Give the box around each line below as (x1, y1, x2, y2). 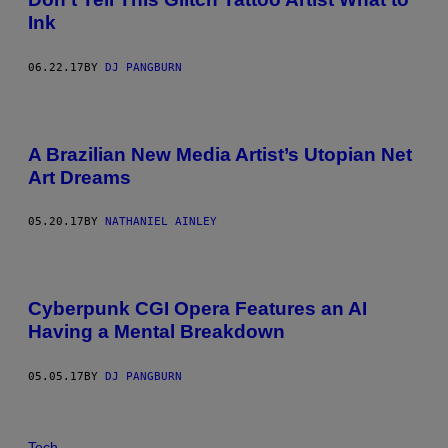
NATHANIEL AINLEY (105, 215, 217, 229)
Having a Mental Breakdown (28, 321, 285, 343)
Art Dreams (28, 166, 131, 188)
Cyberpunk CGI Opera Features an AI (28, 298, 367, 320)
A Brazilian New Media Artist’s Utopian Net (28, 143, 412, 165)
